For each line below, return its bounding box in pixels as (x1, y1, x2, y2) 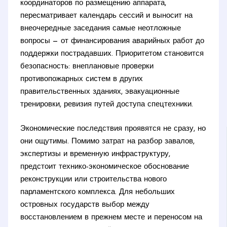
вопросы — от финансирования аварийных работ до (20, 37, 205, 46)
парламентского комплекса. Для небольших (20, 188, 175, 196)
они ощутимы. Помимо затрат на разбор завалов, (20, 137, 195, 145)
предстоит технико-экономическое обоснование (20, 163, 190, 171)
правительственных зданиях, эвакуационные (20, 88, 180, 96)
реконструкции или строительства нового (20, 175, 167, 183)
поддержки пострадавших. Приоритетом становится (20, 50, 204, 58)
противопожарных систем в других (20, 75, 143, 84)
